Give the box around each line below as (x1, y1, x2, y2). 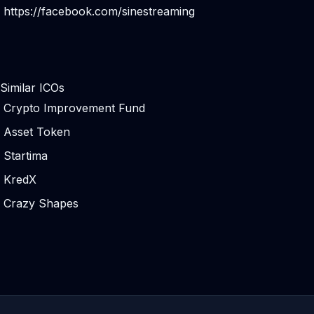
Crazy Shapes (4, 196, 78, 210)
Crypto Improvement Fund (4, 101, 145, 115)
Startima (4, 149, 48, 163)
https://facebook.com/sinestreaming (4, 4, 195, 18)
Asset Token (4, 125, 70, 139)
